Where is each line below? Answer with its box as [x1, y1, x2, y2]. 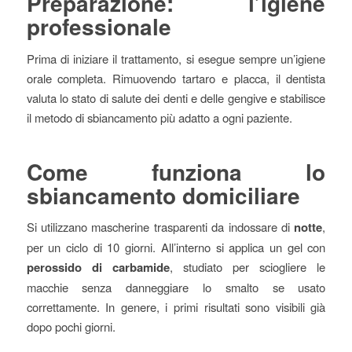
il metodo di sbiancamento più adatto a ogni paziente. [26, 108, 292, 126]
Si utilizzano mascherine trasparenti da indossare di [26, 218, 295, 236]
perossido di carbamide [26, 258, 170, 277]
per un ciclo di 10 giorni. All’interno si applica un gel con [26, 239, 326, 256]
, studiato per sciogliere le [169, 258, 326, 276]
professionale [26, 9, 171, 42]
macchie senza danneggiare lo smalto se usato [26, 279, 326, 296]
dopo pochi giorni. [26, 318, 115, 335]
